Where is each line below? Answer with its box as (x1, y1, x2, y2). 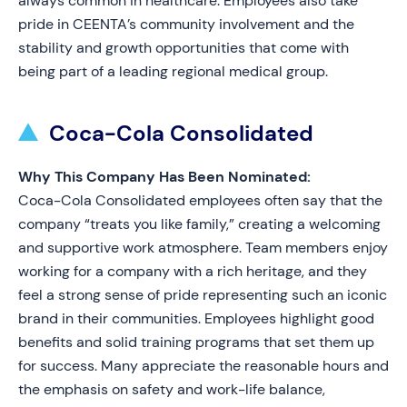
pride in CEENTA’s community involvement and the (18, 15, 354, 34)
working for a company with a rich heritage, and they (18, 262, 367, 281)
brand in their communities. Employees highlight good (18, 309, 374, 328)
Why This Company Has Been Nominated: (18, 167, 311, 186)
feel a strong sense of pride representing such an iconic (18, 285, 387, 304)
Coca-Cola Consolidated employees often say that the (18, 191, 382, 210)
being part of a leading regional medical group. (18, 62, 328, 81)
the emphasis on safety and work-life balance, (18, 380, 325, 399)
